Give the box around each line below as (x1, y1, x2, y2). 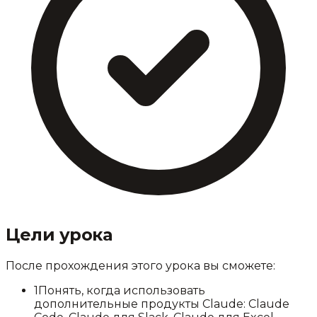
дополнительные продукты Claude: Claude (34, 296, 289, 311)
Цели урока (6, 224, 113, 245)
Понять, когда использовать (38, 283, 205, 297)
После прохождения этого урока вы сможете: (6, 258, 275, 272)
